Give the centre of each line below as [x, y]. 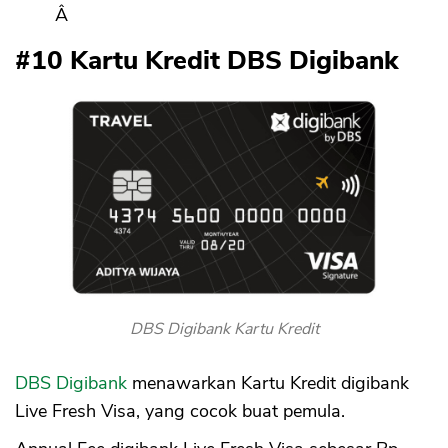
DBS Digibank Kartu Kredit [224, 329]
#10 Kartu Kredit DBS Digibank [207, 60]
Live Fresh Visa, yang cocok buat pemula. [180, 411]
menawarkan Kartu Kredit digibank [268, 383]
